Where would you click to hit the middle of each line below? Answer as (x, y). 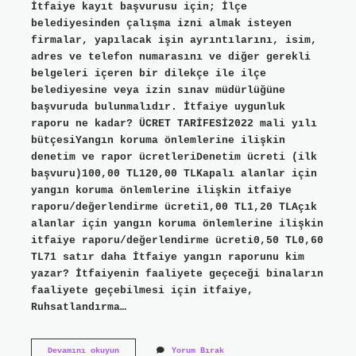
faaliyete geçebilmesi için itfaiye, (142, 290)
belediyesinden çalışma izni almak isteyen (161, 23)
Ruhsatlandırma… (78, 307)
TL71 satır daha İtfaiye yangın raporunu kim (167, 257)
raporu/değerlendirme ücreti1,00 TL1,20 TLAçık (174, 207)
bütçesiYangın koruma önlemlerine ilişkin (158, 140)
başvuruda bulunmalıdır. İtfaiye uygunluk (158, 106)
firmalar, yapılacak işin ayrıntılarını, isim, (174, 40)
